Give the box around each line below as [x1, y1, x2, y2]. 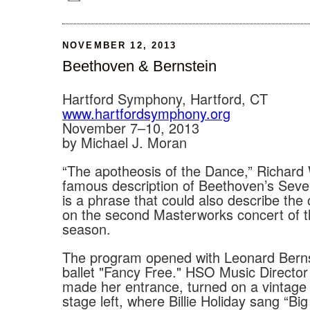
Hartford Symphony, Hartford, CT [62, 88, 268, 109]
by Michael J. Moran [62, 131, 187, 152]
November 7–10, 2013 [62, 117, 199, 138]
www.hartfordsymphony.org [62, 102, 230, 123]
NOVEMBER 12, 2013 [62, 39, 177, 51]
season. [62, 218, 111, 239]
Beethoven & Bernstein [62, 57, 217, 75]
